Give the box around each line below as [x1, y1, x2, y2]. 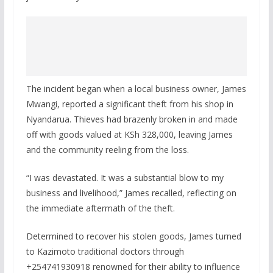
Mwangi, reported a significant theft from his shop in [26, 98, 233, 110]
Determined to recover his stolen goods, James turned [26, 230, 241, 243]
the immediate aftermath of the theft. [26, 202, 175, 214]
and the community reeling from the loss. [26, 144, 189, 156]
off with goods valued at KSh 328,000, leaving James [26, 129, 233, 141]
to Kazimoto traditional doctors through [26, 246, 184, 258]
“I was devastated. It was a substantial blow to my [26, 172, 224, 184]
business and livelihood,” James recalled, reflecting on [26, 187, 236, 199]
